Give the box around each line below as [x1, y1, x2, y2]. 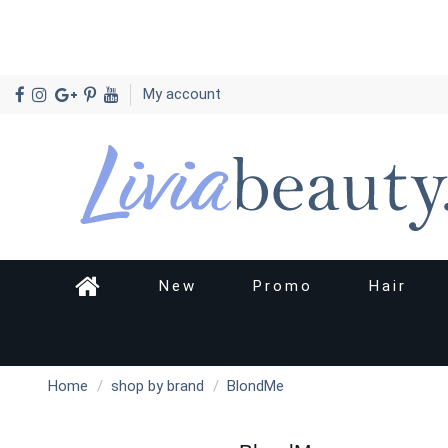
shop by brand [111, 377, 204, 396]
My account [142, 85, 221, 104]
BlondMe [227, 377, 284, 396]
